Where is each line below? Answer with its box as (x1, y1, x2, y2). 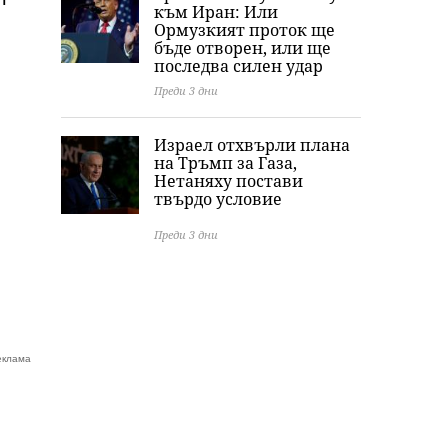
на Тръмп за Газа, (154, 152, 297, 174)
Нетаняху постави (154, 170, 303, 192)
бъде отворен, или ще (154, 37, 331, 59)
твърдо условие (154, 188, 282, 210)
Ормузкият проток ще (154, 19, 335, 41)
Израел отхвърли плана (154, 134, 350, 156)
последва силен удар (154, 55, 323, 77)
